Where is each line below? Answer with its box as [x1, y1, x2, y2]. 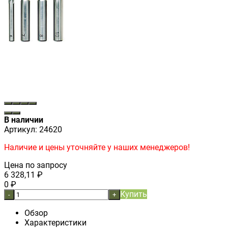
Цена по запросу [4, 160, 67, 170]
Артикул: [4, 124, 37, 134]
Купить [120, 189, 147, 199]
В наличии [4, 115, 43, 125]
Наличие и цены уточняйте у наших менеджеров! [4, 142, 190, 152]
